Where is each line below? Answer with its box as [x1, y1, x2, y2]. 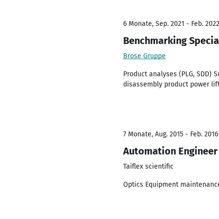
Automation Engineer [123, 145, 218, 157]
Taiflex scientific [123, 162, 174, 171]
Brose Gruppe [123, 52, 166, 60]
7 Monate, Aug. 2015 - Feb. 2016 [123, 130, 218, 138]
